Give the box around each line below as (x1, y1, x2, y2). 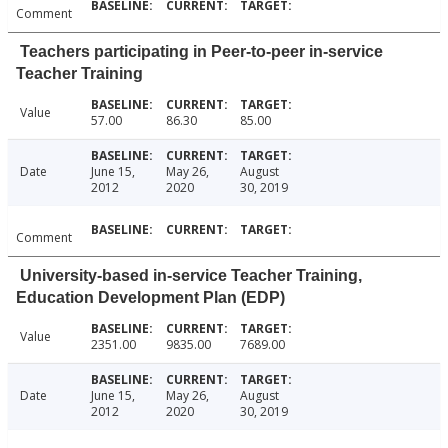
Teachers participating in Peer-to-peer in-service (20, 43, 383, 61)
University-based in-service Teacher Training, (20, 267, 362, 285)
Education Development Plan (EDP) (16, 289, 285, 307)
